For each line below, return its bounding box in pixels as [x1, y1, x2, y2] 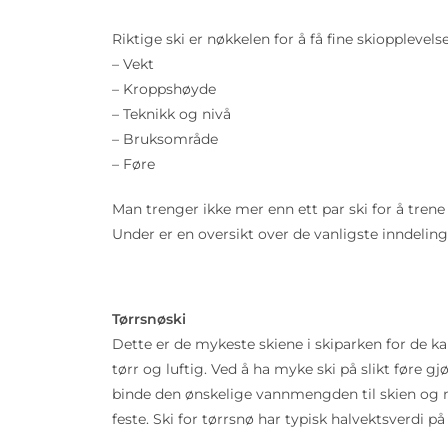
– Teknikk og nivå [112, 105, 231, 123]
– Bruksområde [112, 130, 218, 148]
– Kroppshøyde [112, 80, 216, 98]
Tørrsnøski [112, 310, 190, 328]
